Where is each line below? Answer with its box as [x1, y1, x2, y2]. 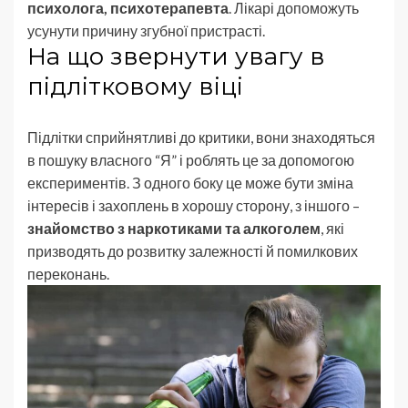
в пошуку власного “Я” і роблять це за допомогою [27, 150, 354, 168]
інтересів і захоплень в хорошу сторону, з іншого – [27, 196, 360, 214]
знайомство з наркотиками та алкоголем [27, 219, 321, 237]
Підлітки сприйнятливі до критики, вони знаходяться [27, 127, 375, 146]
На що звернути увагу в [27, 41, 325, 71]
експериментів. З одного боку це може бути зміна [27, 173, 353, 191]
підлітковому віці [27, 71, 243, 101]
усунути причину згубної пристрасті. [27, 21, 265, 39]
